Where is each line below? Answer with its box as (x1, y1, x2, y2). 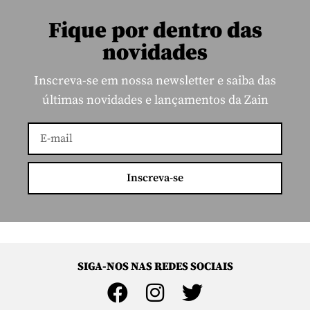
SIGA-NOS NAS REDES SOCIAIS (77, 259, 233, 273)
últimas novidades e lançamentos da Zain (42, 91, 268, 108)
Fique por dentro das (48, 17, 262, 45)
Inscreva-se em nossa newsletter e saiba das (34, 72, 276, 89)
